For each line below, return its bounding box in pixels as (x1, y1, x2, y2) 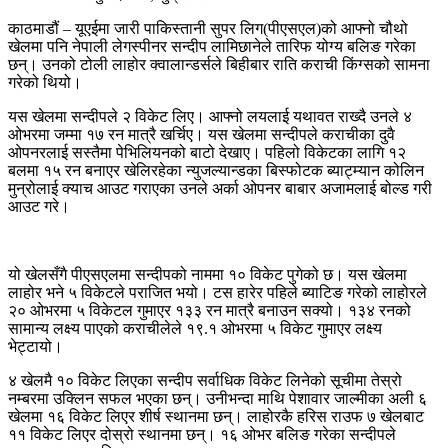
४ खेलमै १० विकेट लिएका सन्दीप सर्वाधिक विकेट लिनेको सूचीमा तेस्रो (8, 371, 402, 389)
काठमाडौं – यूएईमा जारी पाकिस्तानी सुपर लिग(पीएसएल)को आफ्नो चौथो (8, 19, 408, 37)
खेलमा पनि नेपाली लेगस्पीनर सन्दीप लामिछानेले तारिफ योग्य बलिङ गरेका (8, 37, 416, 55)
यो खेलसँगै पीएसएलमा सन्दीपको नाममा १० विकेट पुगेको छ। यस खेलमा (8, 265, 407, 283)
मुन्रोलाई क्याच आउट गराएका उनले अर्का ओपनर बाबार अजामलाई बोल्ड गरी (8, 179, 432, 197)
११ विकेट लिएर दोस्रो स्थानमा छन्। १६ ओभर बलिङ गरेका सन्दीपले (8, 425, 396, 443)
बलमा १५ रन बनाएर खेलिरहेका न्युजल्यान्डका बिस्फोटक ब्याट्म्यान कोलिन (8, 161, 424, 179)
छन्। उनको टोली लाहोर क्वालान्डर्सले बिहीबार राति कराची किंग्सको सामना (8, 55, 430, 73)
